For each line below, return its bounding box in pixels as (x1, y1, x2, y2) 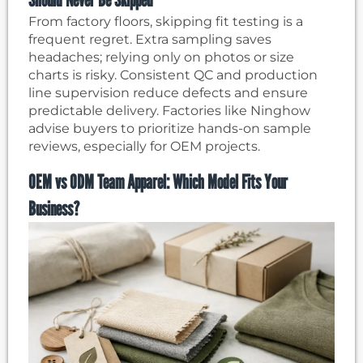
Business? (28, 197, 79, 221)
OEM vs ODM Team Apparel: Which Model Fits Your (28, 170, 288, 194)
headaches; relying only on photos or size (28, 49, 294, 66)
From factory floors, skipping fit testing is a (28, 14, 303, 30)
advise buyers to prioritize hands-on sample (28, 121, 311, 137)
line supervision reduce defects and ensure (28, 85, 308, 101)
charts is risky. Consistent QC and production (28, 67, 318, 83)
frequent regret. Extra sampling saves (28, 32, 271, 48)
